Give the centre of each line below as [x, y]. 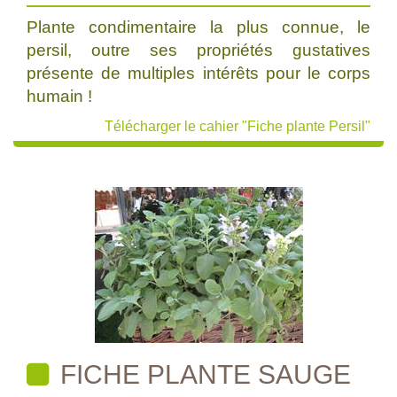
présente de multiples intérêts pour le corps [198, 73]
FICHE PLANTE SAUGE [202, 374]
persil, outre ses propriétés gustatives [198, 50]
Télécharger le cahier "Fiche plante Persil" [237, 126]
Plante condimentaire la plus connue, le [198, 27]
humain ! [59, 96]
